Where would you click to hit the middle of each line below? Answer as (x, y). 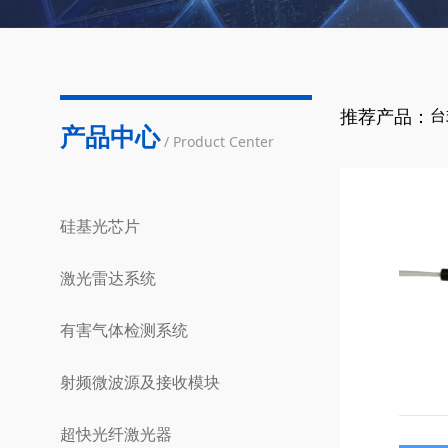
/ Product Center (218, 141)
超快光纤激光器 (115, 434)
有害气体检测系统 (123, 330)
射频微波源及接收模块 (139, 382)
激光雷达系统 (107, 278)
